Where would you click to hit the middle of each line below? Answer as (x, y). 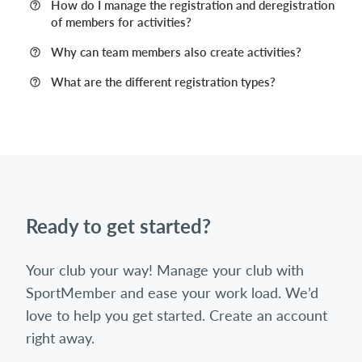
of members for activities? (121, 22)
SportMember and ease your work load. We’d (172, 293)
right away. (60, 338)
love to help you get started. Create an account (177, 315)
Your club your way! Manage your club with (165, 270)
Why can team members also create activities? (176, 52)
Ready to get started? (118, 226)
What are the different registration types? (163, 82)
